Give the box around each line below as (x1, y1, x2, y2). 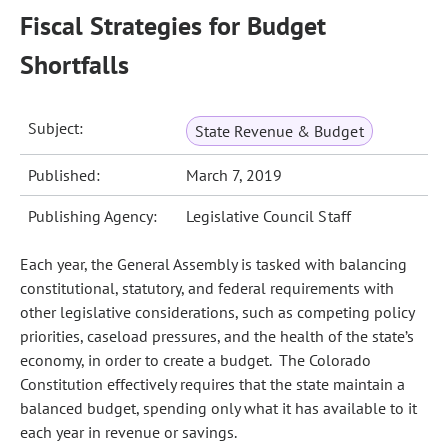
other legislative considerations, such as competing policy (20, 302, 414, 322)
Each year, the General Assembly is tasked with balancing (20, 254, 407, 274)
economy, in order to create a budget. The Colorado (20, 350, 371, 370)
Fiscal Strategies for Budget (20, 9, 326, 42)
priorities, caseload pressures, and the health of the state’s (20, 326, 414, 346)
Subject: (28, 118, 84, 138)
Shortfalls (20, 48, 129, 81)
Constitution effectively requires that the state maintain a (20, 374, 405, 394)
